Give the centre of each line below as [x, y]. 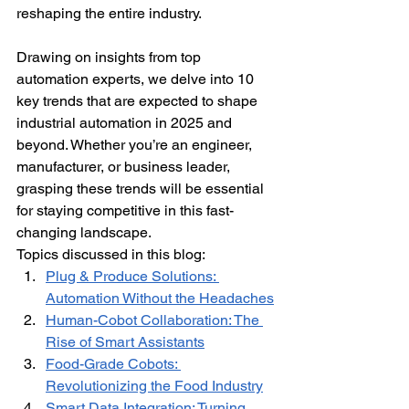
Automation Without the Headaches [160, 298]
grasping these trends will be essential [142, 189]
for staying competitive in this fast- [125, 210]
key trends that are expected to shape [139, 101]
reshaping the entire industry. [109, 13]
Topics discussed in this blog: [111, 254]
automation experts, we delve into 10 [137, 79]
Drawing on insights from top [110, 57]
